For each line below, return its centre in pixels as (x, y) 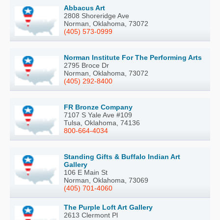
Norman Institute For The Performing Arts (133, 57)
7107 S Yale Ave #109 (98, 115)
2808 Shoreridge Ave (96, 15)
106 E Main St (86, 172)
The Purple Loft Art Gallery (108, 207)
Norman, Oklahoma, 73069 (106, 180)
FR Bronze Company (98, 107)
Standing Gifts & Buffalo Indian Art (122, 156)
